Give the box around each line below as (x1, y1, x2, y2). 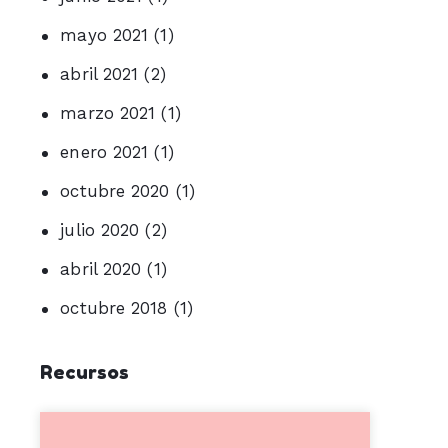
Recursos (40, 359, 129, 383)
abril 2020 (60, 259, 142, 280)
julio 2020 (60, 220, 140, 241)
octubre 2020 (60, 181, 170, 202)
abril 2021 (60, 64, 139, 85)
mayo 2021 (60, 25, 149, 46)
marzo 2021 (60, 103, 156, 124)
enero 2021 (60, 142, 149, 163)
